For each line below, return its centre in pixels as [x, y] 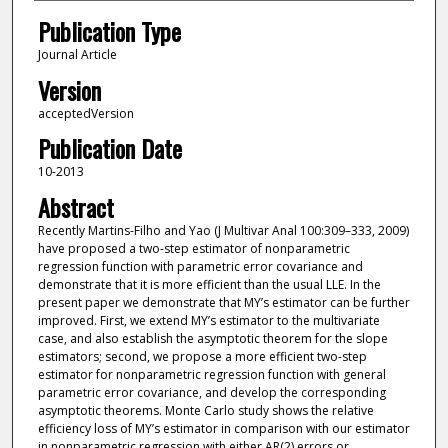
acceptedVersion [85, 113]
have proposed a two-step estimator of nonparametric [193, 248]
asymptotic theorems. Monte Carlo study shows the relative [205, 410]
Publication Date [109, 148]
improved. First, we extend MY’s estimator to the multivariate [208, 320]
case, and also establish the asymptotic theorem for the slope [212, 338]
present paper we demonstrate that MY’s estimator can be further [223, 302]
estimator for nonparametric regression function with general [211, 374]
